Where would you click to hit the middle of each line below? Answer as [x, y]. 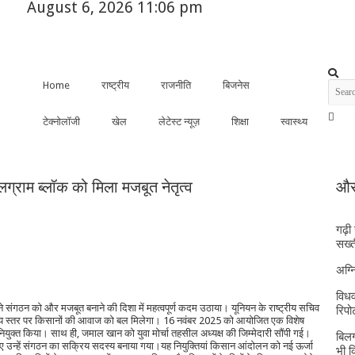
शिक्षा [240, 122]
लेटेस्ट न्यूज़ [179, 122]
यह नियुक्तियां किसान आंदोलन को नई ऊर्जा [237, 346]
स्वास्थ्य [294, 122]
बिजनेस [236, 85]
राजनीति [176, 85]
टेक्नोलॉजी [61, 122]
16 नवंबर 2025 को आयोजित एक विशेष [233, 321]
